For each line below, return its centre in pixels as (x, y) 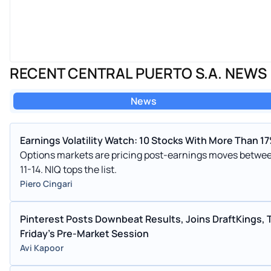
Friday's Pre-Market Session (84, 234)
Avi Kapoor (42, 248)
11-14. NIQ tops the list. (68, 170)
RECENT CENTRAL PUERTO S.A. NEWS (138, 73)
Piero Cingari (46, 184)
